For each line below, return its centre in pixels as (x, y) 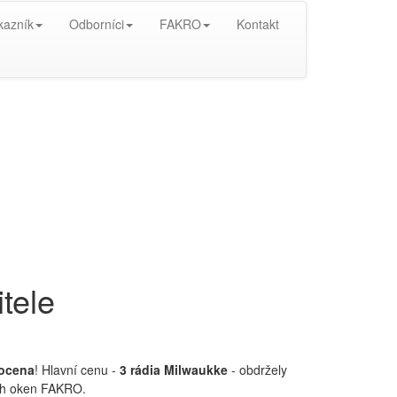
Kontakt (258, 24)
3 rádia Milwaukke (173, 370)
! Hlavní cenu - (77, 370)
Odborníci (97, 24)
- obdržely (257, 370)
